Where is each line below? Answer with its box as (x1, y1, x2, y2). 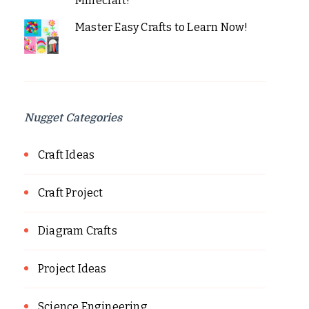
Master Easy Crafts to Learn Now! (74, 20, 248, 34)
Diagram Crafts (38, 223, 117, 237)
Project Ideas (38, 261, 107, 275)
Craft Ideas (38, 148, 95, 161)
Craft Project (38, 186, 103, 199)
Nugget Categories (24, 111, 122, 124)
